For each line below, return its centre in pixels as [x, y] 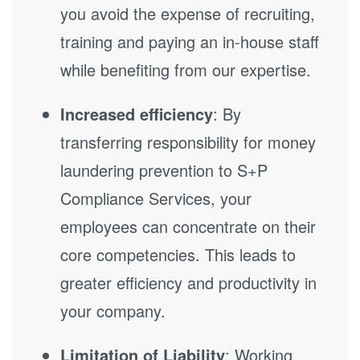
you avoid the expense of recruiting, [188, 13]
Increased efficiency [137, 114]
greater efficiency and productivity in [188, 282]
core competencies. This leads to [178, 254]
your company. [113, 311]
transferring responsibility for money [188, 142]
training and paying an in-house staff [190, 41]
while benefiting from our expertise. [186, 70]
